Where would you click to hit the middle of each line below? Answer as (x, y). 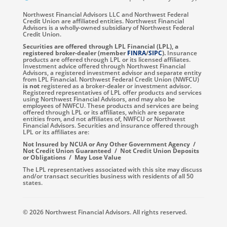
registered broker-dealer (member (75, 53)
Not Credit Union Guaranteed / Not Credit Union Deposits (111, 151)
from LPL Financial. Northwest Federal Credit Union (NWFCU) (111, 80)
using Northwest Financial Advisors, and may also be (99, 99)
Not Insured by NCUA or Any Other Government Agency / (110, 144)
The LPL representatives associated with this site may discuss (112, 170)
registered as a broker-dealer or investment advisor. (116, 86)
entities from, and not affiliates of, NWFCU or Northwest (104, 119)
